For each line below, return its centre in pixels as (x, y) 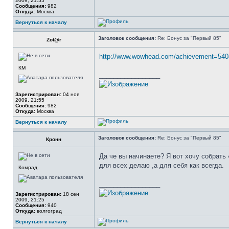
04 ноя (70, 94)
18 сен (70, 194)
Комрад (28, 167)
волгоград (49, 211)
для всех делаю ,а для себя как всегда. (162, 165)
